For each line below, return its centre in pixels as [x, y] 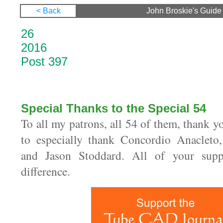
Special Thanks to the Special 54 [113, 108]
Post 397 [44, 61]
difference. [46, 171]
